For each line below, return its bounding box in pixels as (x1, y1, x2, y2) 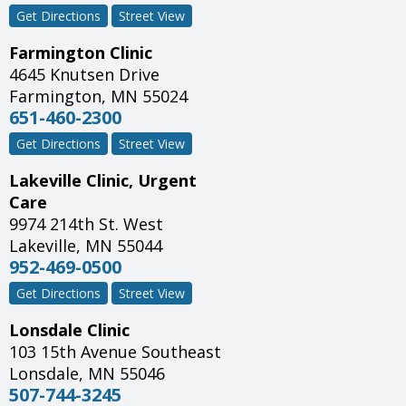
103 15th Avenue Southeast (9, 341, 221, 363)
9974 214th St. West (9, 213, 163, 236)
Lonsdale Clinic (9, 319, 130, 342)
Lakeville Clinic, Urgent (9, 169, 197, 192)
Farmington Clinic (9, 42, 152, 64)
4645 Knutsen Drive (9, 63, 159, 86)
